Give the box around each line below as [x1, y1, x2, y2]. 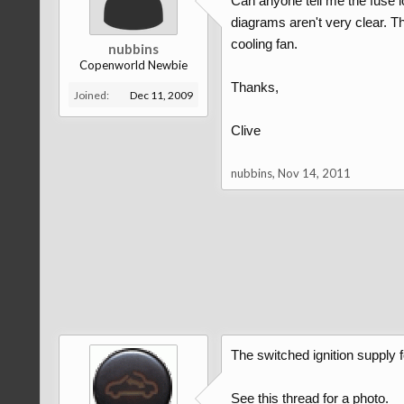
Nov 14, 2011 [277, 166, 351, 180]
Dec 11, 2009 [129, 88, 193, 102]
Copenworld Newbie [78, 58, 188, 72]
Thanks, [230, 79, 279, 95]
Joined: [73, 88, 109, 102]
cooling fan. [230, 36, 298, 51]
